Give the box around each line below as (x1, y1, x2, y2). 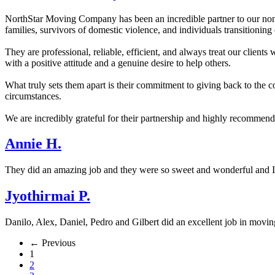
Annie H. (5, 136, 61, 152)
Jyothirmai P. (5, 188, 90, 204)
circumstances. (5, 90, 61, 101)
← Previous (29, 238, 76, 249)
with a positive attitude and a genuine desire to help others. (5, 57, 231, 68)
